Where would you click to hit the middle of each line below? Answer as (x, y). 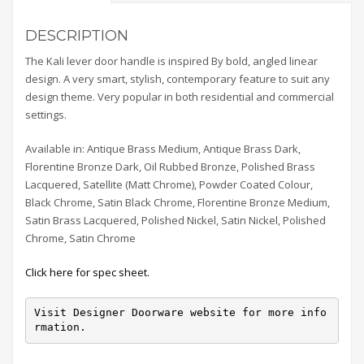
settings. (46, 114)
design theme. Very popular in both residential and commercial (180, 96)
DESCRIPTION (77, 35)
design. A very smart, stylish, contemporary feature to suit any (178, 78)
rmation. (60, 327)
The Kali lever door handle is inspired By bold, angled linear (171, 61)
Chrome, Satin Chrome (80, 238)
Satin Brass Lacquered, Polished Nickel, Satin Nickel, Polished (175, 220)
